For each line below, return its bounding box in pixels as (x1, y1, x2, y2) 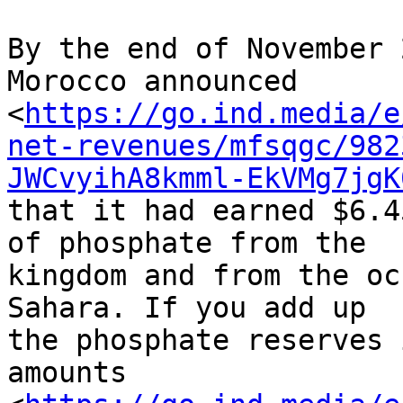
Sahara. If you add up (7, 291, 383, 325)
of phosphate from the (7, 227, 383, 260)
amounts (7, 356, 144, 390)
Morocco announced (7, 65, 315, 98)
